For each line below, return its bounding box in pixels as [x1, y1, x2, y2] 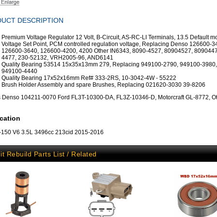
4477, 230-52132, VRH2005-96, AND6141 [1, 54, 113, 61]
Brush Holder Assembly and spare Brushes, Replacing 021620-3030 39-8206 [1, 81, 205, 88]
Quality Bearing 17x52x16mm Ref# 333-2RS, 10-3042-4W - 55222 [1, 75, 176, 81]
